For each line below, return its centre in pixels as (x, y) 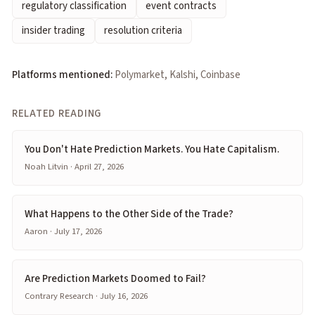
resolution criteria (143, 31)
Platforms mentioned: (62, 75)
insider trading (53, 31)
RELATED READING (57, 113)
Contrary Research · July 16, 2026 (86, 296)
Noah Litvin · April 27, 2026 (74, 166)
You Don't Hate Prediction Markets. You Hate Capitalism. (152, 149)
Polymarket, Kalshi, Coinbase (178, 75)
